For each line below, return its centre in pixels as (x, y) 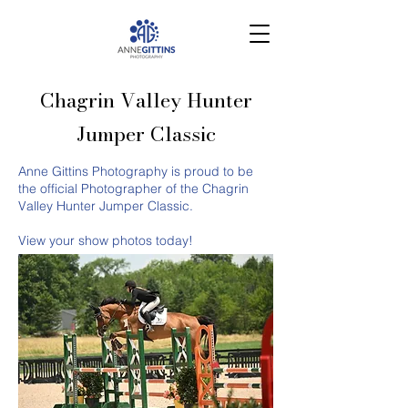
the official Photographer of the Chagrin (133, 189)
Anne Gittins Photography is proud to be (136, 171)
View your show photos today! (106, 240)
